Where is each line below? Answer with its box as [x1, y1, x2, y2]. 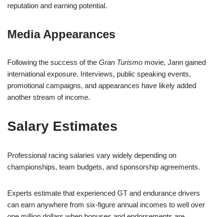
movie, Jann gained [142, 58, 206, 66]
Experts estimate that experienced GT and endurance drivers [7, 188, 200, 197]
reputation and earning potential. [7, 1, 107, 10]
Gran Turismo [99, 58, 142, 66]
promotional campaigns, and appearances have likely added [7, 81, 196, 90]
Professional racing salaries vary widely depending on [7, 151, 176, 159]
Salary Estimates [7, 118, 118, 134]
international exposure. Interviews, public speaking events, [7, 69, 191, 78]
